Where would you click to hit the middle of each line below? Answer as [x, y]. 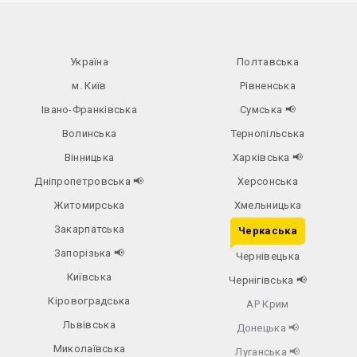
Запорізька [84, 253]
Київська [89, 277]
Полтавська [268, 62]
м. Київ [96, 86]
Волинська [89, 134]
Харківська [262, 158]
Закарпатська [89, 229]
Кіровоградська [89, 301]
